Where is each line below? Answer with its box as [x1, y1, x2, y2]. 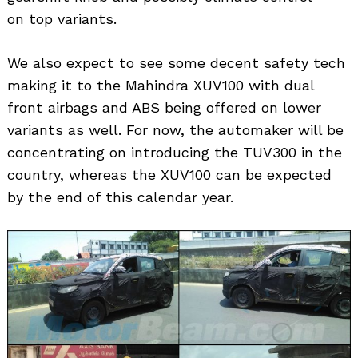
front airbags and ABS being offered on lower [7, 99, 321, 117]
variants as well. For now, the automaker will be [7, 121, 344, 139]
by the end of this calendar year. [7, 189, 233, 206]
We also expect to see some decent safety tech [7, 54, 345, 72]
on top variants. [7, 10, 117, 28]
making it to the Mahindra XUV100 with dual [7, 77, 314, 94]
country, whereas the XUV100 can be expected [7, 166, 332, 184]
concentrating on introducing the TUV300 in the [7, 144, 342, 161]
